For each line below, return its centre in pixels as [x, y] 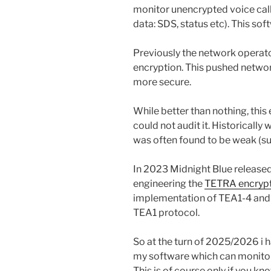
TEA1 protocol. [166, 212]
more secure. [162, 82]
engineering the [169, 183]
